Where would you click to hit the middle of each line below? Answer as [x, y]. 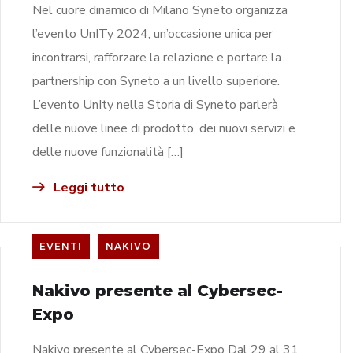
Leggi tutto [87, 187]
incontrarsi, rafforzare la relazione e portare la [157, 57]
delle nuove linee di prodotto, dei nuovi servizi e [164, 128]
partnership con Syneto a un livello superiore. [156, 81]
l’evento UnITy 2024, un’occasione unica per [152, 33]
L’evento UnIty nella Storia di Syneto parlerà [155, 104]
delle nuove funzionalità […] [108, 152]
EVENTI [61, 246]
